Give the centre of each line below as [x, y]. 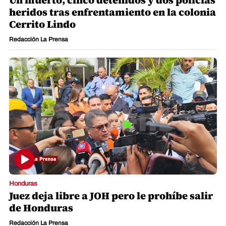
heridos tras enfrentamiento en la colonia [112, 12]
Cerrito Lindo [42, 24]
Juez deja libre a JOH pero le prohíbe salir [111, 196]
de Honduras [41, 208]
